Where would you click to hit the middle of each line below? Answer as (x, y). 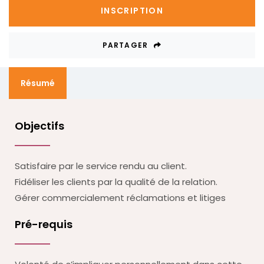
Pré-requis (44, 224)
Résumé (38, 83)
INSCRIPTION (132, 11)
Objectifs (39, 126)
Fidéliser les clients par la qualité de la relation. (116, 181)
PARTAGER (125, 45)
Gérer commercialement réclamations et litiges (120, 197)
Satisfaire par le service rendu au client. (101, 166)
